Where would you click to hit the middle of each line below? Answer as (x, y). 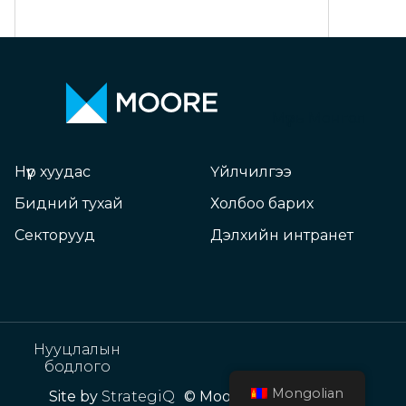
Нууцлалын (77, 349)
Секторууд (55, 235)
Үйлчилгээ (251, 172)
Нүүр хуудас (53, 172)
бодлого (77, 367)
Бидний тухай (69, 203)
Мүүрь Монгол (319, 118)
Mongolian (308, 393)
